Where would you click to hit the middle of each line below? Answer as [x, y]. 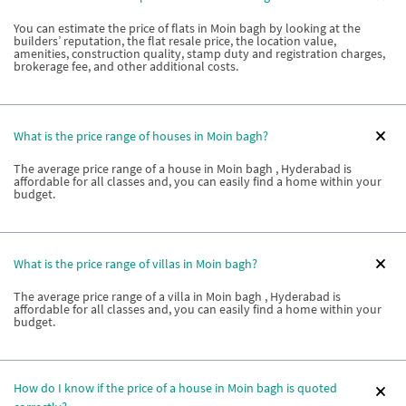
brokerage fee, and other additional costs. [126, 66]
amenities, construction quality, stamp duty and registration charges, [199, 53]
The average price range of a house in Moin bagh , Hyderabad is [183, 169]
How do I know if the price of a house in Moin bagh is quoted [175, 388]
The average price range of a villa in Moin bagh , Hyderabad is [177, 296]
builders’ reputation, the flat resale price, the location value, [175, 41]
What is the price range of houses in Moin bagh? [141, 135]
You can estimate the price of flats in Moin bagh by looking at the [187, 28]
